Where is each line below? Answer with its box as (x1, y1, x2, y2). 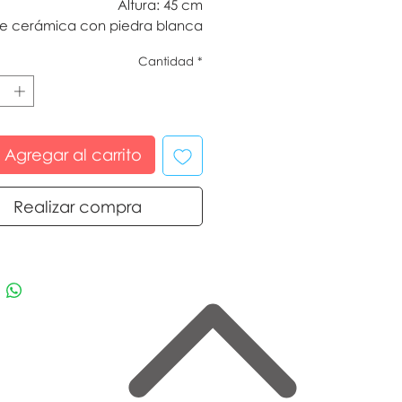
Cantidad (138, 53, 194, 68)
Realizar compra (13, 197, 142, 217)
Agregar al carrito (4, 144, 142, 165)
